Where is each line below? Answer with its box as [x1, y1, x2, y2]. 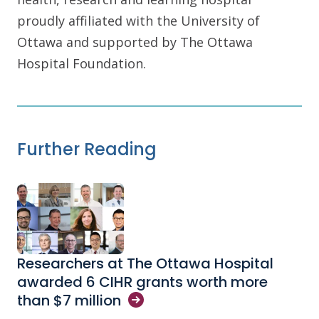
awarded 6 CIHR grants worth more [17, 272, 268, 293]
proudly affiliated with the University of [17, 12, 260, 30]
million [75, 291, 121, 311]
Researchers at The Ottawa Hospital [17, 253, 273, 274]
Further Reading [17, 137, 157, 162]
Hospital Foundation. [17, 55, 146, 73]
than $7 [17, 291, 75, 311]
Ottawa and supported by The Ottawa [17, 33, 253, 51]
